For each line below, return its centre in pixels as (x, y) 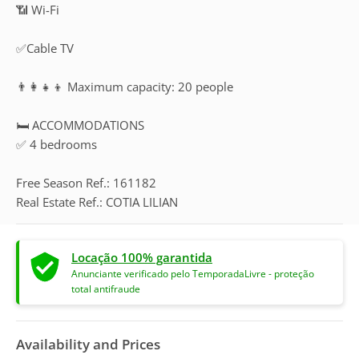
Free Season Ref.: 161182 (86, 183)
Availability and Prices (88, 344)
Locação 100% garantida (142, 257)
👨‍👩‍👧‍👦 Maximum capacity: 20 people (125, 87)
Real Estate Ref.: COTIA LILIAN (97, 202)
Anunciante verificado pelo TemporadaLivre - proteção (193, 274)
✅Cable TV (45, 48)
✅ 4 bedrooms (56, 144)
